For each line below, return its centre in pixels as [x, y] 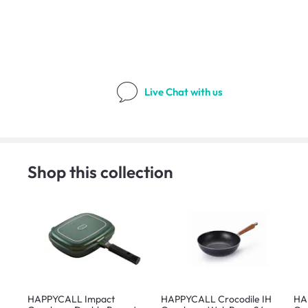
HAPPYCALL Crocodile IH [216, 299]
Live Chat [168, 92]
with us [207, 92]
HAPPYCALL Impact [71, 299]
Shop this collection [100, 172]
